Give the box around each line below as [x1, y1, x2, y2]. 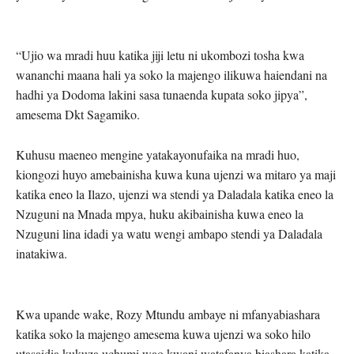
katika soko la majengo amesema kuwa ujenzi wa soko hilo [16, 325, 311, 342]
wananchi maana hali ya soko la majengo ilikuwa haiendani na [16, 66, 327, 83]
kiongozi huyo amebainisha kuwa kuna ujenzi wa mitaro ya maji [16, 165, 336, 183]
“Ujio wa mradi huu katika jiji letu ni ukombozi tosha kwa [16, 46, 304, 63]
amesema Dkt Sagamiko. [16, 105, 140, 122]
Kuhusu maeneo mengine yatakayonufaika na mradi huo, [16, 145, 299, 163]
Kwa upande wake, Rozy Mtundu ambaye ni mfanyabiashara [16, 305, 320, 322]
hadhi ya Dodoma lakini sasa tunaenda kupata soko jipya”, [16, 85, 307, 103]
